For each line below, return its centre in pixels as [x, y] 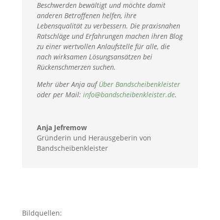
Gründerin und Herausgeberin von [94, 138]
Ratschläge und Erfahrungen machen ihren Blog [110, 36]
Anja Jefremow [62, 128]
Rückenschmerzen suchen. [76, 67]
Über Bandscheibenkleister [139, 84]
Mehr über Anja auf [68, 84]
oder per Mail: [60, 95]
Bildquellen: [42, 213]
